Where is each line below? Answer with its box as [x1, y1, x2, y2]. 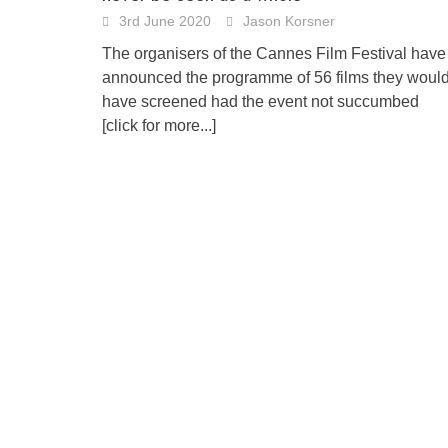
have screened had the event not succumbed [102, 93, 419, 110]
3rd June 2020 [119, 13, 211, 29]
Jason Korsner [243, 13, 335, 29]
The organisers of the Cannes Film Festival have [102, 45, 446, 62]
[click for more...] [102, 117, 216, 134]
